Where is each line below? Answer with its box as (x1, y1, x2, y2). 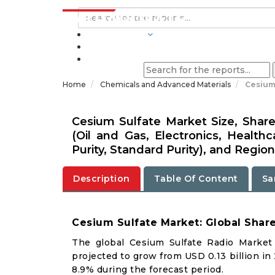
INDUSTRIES (87, 29, 145, 40)
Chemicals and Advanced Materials (100, 80, 233, 89)
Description (73, 173, 130, 184)
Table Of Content (153, 173, 238, 184)
